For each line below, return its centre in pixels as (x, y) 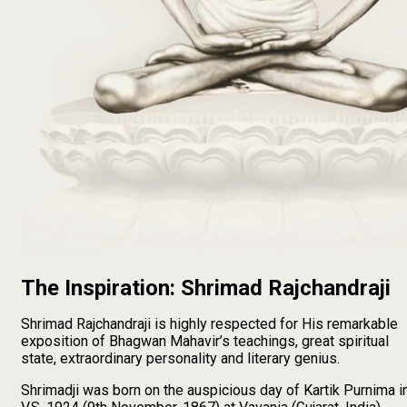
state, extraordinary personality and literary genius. (180, 359)
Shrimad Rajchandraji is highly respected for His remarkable (209, 324)
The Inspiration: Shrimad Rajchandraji (206, 288)
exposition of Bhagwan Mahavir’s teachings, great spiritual (205, 342)
